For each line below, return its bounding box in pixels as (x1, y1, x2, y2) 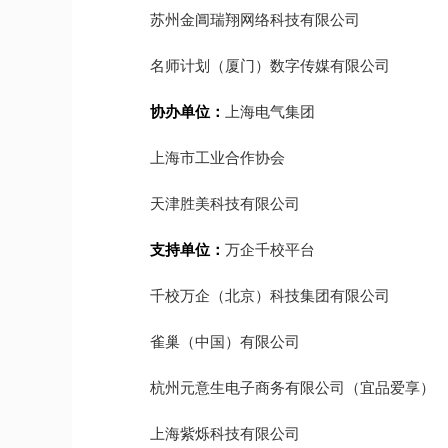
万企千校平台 (225, 241, 315, 258)
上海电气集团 (225, 103, 315, 120)
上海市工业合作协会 (150, 149, 285, 166)
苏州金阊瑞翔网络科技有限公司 (150, 11, 360, 28)
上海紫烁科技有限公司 (150, 425, 300, 442)
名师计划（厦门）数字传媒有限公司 (150, 57, 390, 74)
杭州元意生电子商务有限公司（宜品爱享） (150, 379, 435, 396)
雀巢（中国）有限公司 (150, 333, 300, 350)
